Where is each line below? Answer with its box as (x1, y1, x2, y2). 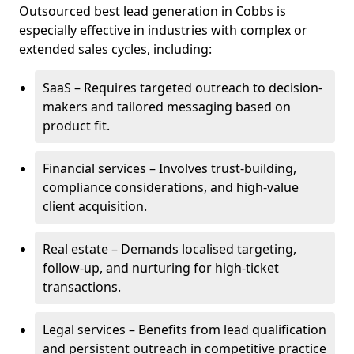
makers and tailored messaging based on (43, 98, 291, 115)
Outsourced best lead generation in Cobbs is (19, 2, 286, 20)
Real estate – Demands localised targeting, (43, 240, 296, 258)
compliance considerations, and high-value (43, 179, 299, 196)
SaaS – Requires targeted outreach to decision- (43, 79, 322, 96)
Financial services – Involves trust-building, (43, 160, 296, 177)
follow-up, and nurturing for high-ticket (43, 259, 279, 277)
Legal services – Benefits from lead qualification (43, 321, 326, 338)
